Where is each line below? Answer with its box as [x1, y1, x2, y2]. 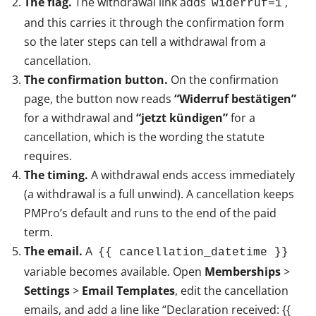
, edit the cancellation [175, 282, 288, 298]
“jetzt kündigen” [136, 109, 228, 126]
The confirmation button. [24, 71, 168, 87]
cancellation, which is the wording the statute [24, 128, 265, 145]
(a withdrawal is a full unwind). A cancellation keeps [24, 186, 294, 202]
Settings [24, 282, 70, 298]
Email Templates [82, 282, 175, 298]
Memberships [205, 263, 281, 279]
